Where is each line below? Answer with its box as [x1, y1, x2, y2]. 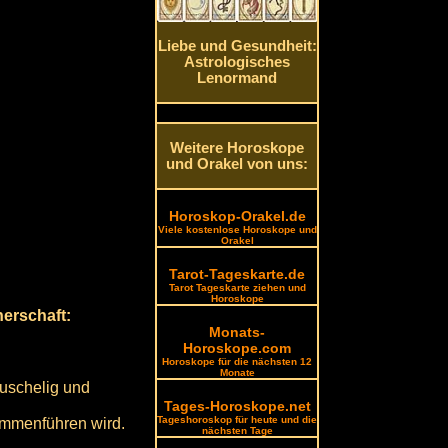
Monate [219, 367, 255, 378]
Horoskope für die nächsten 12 [162, 356, 313, 367]
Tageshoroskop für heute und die [157, 414, 318, 425]
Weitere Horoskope [170, 140, 305, 156]
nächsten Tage [201, 425, 273, 436]
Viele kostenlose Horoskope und [157, 224, 317, 235]
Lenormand [197, 70, 278, 87]
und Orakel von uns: [166, 156, 309, 172]
